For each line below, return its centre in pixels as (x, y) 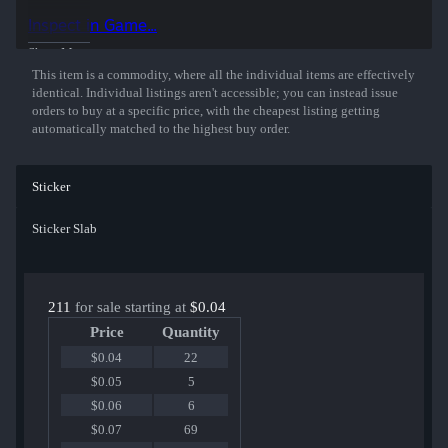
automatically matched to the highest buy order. (161, 129)
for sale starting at (130, 307)
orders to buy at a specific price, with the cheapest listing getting (206, 111)
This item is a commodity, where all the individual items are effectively (223, 75)
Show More (59, 53)
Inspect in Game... (92, 25)
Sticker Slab (64, 229)
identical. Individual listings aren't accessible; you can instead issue (215, 93)
